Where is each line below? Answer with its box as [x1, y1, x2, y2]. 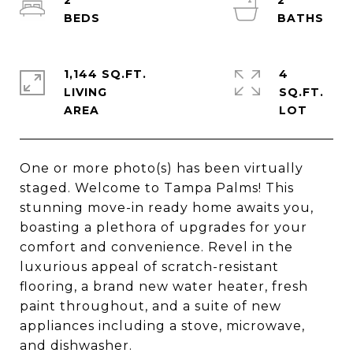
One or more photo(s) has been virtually [20, 161, 303, 176]
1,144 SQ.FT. [64, 67, 147, 81]
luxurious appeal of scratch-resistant [20, 259, 279, 274]
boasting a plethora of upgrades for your [20, 220, 307, 235]
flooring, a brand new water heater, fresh [20, 279, 308, 294]
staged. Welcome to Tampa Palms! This [20, 180, 294, 195]
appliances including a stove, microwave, [20, 318, 305, 333]
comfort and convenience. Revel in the [20, 240, 293, 255]
